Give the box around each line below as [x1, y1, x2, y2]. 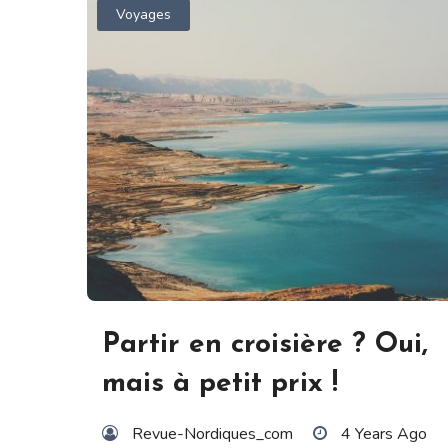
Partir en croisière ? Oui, [102, 330, 428, 359]
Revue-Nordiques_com [132, 422, 293, 445]
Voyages [116, 5, 172, 25]
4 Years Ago [341, 422, 427, 445]
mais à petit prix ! [102, 369, 338, 398]
